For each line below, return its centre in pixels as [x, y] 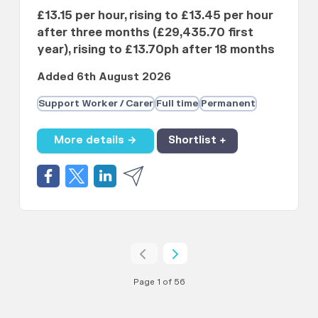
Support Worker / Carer [96, 103]
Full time [177, 103]
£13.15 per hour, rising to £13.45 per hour [155, 15]
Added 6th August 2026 [104, 77]
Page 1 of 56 [159, 282]
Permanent [229, 103]
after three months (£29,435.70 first [146, 32]
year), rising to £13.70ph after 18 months [156, 49]
